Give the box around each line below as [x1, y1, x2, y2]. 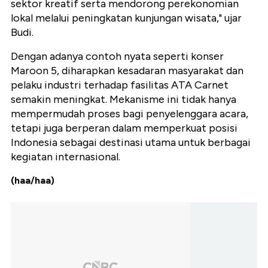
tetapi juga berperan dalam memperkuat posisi [11, 121, 237, 135]
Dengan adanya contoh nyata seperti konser [11, 49, 224, 63]
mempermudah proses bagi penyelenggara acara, [11, 106, 248, 120]
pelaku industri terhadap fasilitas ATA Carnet [11, 78, 229, 92]
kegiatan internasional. [11, 150, 120, 163]
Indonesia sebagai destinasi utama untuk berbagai [11, 135, 251, 149]
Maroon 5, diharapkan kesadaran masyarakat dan [11, 63, 243, 77]
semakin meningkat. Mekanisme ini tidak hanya [11, 92, 236, 106]
